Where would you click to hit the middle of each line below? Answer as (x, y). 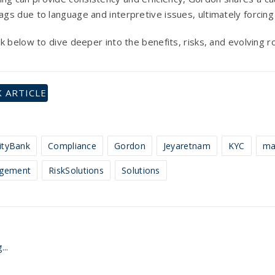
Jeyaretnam (187, 145)
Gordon (130, 145)
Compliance (72, 145)
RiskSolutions (76, 170)
